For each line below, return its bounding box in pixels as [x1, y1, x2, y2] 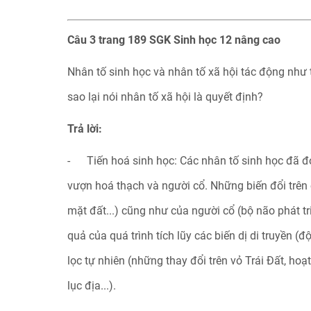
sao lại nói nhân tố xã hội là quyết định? [67, 90, 263, 103]
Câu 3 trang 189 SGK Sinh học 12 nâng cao [67, 33, 280, 47]
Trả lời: [67, 122, 102, 135]
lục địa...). [67, 279, 116, 292]
